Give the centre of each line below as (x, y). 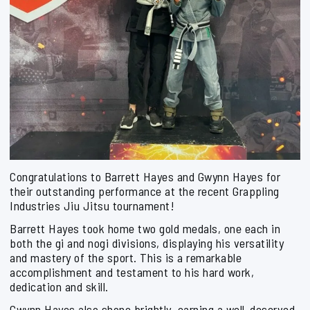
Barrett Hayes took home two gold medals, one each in (145, 228)
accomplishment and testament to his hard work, (132, 272)
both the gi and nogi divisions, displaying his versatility (147, 243)
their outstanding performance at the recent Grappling (145, 191)
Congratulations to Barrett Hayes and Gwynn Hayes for (145, 176)
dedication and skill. (59, 286)
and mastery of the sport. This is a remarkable (126, 257)
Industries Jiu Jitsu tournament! (92, 206)
